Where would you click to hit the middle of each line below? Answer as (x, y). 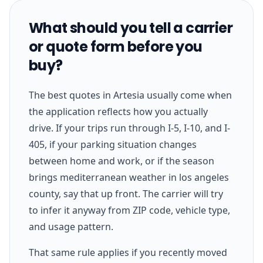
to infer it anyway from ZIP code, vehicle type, (129, 210)
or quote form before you (116, 46)
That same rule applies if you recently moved (128, 252)
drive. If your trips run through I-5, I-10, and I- (129, 128)
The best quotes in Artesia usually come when (130, 95)
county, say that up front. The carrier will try (126, 193)
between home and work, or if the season (122, 161)
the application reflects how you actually (118, 111)
